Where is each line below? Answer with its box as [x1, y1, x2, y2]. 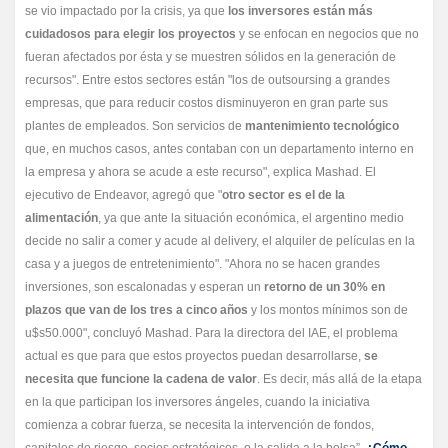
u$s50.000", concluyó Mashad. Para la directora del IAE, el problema [25, 326, 398, 340]
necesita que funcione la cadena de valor [25, 372, 257, 386]
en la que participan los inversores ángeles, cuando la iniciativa [25, 395, 370, 409]
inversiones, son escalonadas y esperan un [25, 280, 264, 294]
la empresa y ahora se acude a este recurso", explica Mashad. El [25, 165, 376, 179]
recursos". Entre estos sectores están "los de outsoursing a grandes [25, 73, 390, 87]
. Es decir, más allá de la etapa [257, 372, 422, 386]
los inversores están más [228, 4, 373, 18]
